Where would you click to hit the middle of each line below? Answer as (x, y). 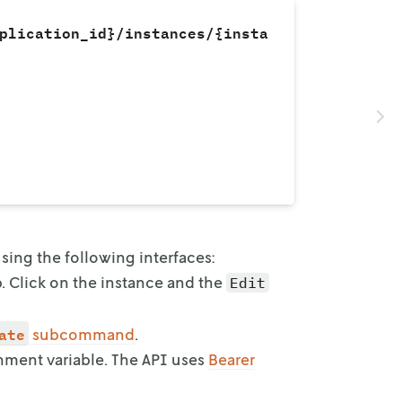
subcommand (83, 333)
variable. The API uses (127, 358)
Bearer (232, 358)
